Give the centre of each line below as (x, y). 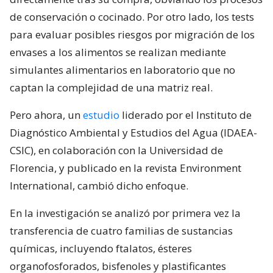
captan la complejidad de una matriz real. (111, 87)
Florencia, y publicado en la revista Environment (126, 168)
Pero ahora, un (46, 115)
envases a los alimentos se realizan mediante (118, 52)
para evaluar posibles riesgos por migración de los (132, 34)
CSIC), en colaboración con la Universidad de (116, 150)
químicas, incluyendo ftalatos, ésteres (101, 248)
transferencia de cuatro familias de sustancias (121, 230)
